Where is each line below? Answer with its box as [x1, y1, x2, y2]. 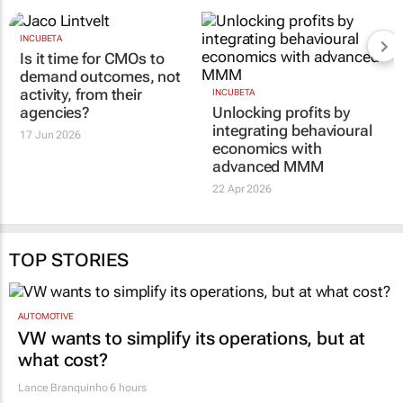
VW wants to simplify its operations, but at [18, 327, 365, 349]
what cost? [18, 348, 109, 371]
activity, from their [20, 85, 143, 104]
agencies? [20, 103, 91, 122]
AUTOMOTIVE [18, 310, 74, 321]
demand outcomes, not [20, 67, 181, 86]
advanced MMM [212, 157, 324, 176]
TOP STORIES [9, 249, 129, 272]
